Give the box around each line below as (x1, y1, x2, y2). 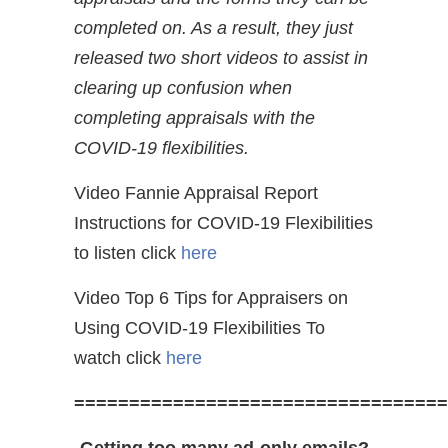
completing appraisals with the (74, 107, 315, 128)
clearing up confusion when (74, 77, 292, 98)
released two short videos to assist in (74, 47, 368, 68)
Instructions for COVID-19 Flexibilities (74, 212, 373, 233)
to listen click (74, 242, 181, 263)
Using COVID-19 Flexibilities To (74, 317, 325, 338)
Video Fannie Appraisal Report (74, 182, 318, 203)
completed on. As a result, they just (74, 17, 353, 38)
